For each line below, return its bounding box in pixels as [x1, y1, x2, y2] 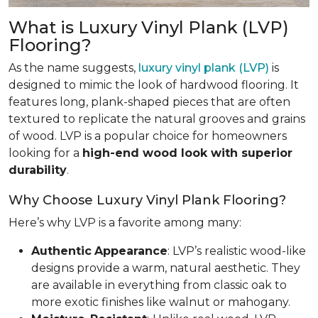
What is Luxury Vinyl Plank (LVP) [9, 17, 289, 38]
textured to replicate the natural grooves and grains [9, 112, 305, 126]
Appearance [94, 244, 168, 258]
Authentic [31, 244, 92, 258]
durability [9, 163, 67, 177]
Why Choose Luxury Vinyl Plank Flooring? [9, 192, 286, 209]
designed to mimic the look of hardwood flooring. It [9, 78, 299, 92]
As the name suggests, [9, 61, 138, 75]
